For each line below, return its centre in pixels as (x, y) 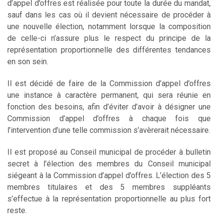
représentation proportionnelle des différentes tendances (109, 50)
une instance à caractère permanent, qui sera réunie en (109, 95)
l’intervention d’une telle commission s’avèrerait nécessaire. (109, 130)
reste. (17, 210)
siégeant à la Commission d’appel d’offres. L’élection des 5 (109, 175)
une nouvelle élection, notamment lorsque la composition (109, 26)
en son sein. (28, 61)
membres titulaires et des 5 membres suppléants (109, 187)
